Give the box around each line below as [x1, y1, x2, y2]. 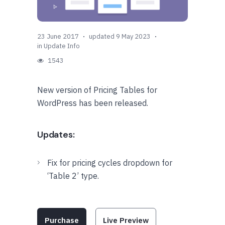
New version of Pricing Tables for [37, 84, 157, 95]
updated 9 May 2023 [89, 32, 151, 41]
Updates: [37, 128, 75, 141]
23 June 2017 [37, 32, 79, 41]
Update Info [44, 41, 80, 50]
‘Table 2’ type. [47, 170, 99, 181]
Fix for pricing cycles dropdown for [47, 157, 172, 168]
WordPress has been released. [37, 97, 148, 108]
